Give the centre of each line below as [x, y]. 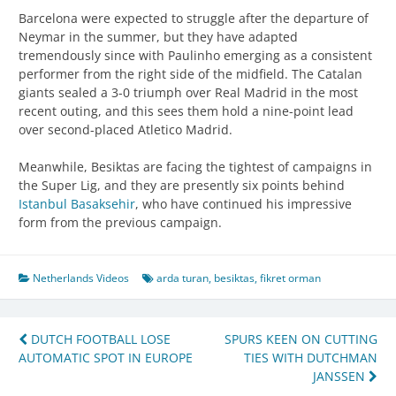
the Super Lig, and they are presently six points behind [182, 186]
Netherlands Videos [81, 278]
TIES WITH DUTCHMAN [311, 358]
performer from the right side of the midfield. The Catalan [190, 74]
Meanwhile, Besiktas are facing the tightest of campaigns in [195, 167]
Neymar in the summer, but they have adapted [158, 37]
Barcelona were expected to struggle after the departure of [194, 19]
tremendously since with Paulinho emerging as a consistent [195, 56]
